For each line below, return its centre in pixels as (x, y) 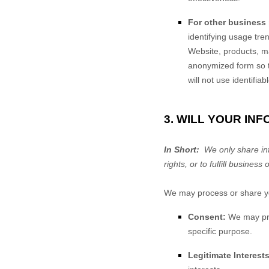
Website (203, 51)
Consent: (207, 217)
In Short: (182, 150)
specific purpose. (220, 231)
